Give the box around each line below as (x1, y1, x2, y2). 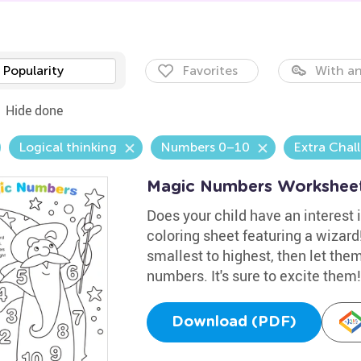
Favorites (181, 63, 238, 78)
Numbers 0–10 (160, 139, 250, 155)
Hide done (5, 102, 63, 119)
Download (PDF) (171, 315, 297, 330)
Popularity (2, 63, 64, 78)
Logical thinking (18, 139, 117, 155)
